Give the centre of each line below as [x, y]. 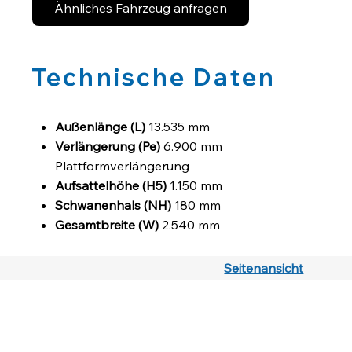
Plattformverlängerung [122, 165]
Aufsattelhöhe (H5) [112, 185]
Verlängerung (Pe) [109, 146]
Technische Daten [154, 77]
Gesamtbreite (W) [108, 224]
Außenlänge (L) [101, 126]
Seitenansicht [264, 268]
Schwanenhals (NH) [114, 205]
